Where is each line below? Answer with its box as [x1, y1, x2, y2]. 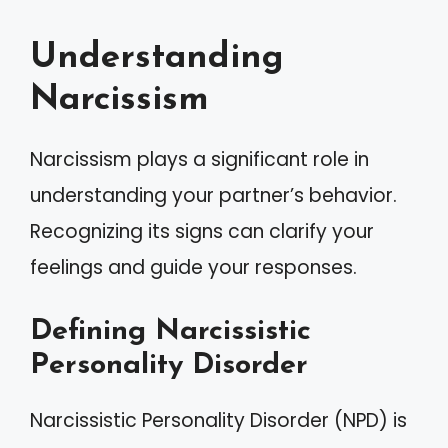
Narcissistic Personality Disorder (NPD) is [30, 406, 407, 434]
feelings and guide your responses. [30, 254, 357, 281]
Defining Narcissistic [30, 316, 311, 346]
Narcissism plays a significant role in [30, 146, 369, 173]
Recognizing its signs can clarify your [30, 218, 374, 245]
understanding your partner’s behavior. [30, 182, 397, 209]
